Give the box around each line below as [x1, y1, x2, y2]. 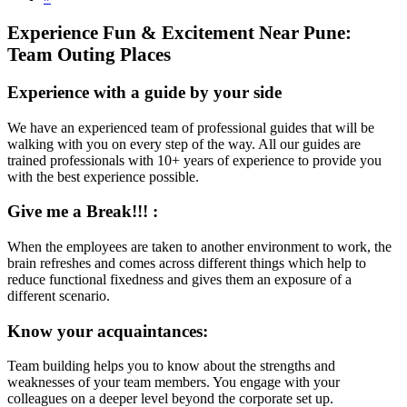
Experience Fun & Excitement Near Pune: [7, 22, 352, 44]
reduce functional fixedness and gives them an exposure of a [7, 272, 352, 287]
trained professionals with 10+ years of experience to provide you [7, 152, 382, 168]
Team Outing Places [7, 44, 171, 65]
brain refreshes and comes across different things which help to [7, 255, 366, 271]
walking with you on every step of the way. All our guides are [7, 135, 361, 152]
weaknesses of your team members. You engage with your [7, 374, 340, 391]
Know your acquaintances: [7, 321, 208, 341]
